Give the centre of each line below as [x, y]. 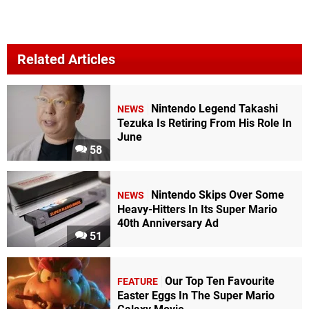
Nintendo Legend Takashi [215, 109]
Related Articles [66, 59]
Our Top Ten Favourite [220, 281]
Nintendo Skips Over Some [218, 195]
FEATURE [138, 282]
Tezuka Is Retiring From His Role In [205, 123]
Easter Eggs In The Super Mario [196, 296]
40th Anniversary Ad [168, 223]
